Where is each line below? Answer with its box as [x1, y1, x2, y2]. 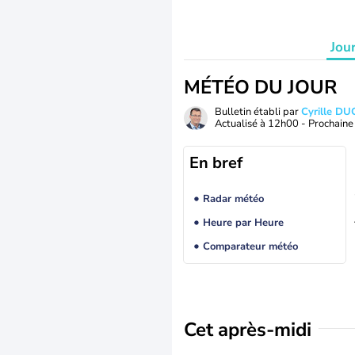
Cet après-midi [184, 317, 311, 342]
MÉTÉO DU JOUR [184, 74, 337, 100]
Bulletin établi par [215, 105, 301, 119]
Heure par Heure [202, 216, 284, 231]
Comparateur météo [202, 239, 298, 254]
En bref [189, 152, 242, 174]
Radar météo [202, 192, 264, 207]
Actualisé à [215, 116, 268, 131]
